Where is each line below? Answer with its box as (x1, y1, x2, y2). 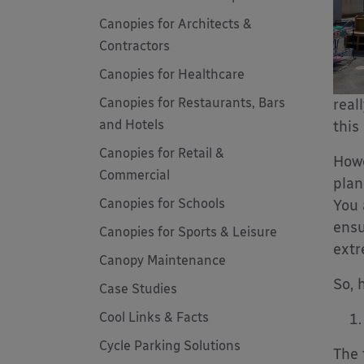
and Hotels (99, 117, 164, 132)
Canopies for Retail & (99, 145, 224, 161)
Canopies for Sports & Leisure (99, 224, 277, 240)
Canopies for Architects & (99, 16, 252, 32)
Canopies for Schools (99, 196, 225, 211)
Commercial (99, 167, 170, 183)
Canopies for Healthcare (99, 67, 245, 82)
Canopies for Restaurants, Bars (99, 95, 285, 110)
